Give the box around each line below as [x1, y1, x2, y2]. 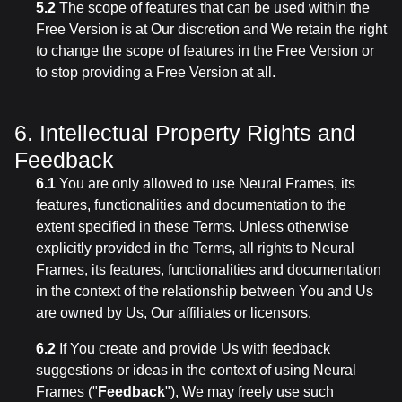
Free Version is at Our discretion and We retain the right [36, 22, 387, 37]
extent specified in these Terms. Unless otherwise [36, 219, 349, 234]
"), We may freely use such [165, 384, 334, 399]
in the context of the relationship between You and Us [36, 284, 373, 299]
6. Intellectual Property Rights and [14, 120, 355, 145]
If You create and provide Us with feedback [56, 341, 330, 356]
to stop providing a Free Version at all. [36, 65, 275, 80]
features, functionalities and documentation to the [36, 197, 346, 213]
